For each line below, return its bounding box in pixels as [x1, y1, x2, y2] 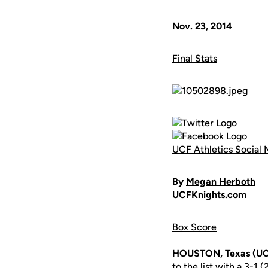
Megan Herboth [186, 176, 255, 187]
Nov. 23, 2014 [172, 20, 232, 32]
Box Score [172, 221, 217, 233]
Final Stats [172, 53, 217, 64]
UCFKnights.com [172, 189, 246, 200]
